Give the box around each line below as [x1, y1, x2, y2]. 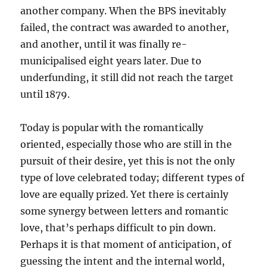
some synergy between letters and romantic [20, 205, 229, 218]
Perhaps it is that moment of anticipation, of [20, 238, 232, 251]
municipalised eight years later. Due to [20, 55, 202, 67]
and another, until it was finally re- [20, 38, 188, 51]
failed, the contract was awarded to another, [20, 21, 229, 34]
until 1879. [20, 88, 70, 101]
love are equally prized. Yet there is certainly [20, 188, 229, 201]
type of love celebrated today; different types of [20, 172, 245, 184]
